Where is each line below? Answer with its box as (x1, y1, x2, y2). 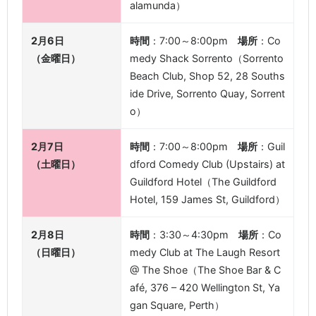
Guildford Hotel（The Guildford (130, 176, 276, 188)
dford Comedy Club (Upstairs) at (130, 158, 285, 171)
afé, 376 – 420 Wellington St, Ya (130, 281, 280, 294)
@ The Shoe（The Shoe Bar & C (130, 264, 281, 276)
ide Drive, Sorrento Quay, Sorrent (130, 87, 285, 100)
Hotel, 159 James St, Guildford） (130, 193, 285, 206)
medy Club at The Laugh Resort (130, 246, 280, 259)
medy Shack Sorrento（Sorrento (130, 52, 284, 65)
